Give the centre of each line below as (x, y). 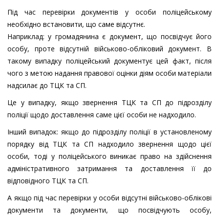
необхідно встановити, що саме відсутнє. (76, 24)
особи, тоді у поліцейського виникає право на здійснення (109, 156)
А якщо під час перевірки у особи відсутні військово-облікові (109, 198)
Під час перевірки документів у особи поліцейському (109, 12)
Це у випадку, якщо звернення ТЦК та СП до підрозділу (109, 103)
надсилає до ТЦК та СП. (48, 86)
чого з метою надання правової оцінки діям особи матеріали (109, 73)
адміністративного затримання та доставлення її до (109, 169)
